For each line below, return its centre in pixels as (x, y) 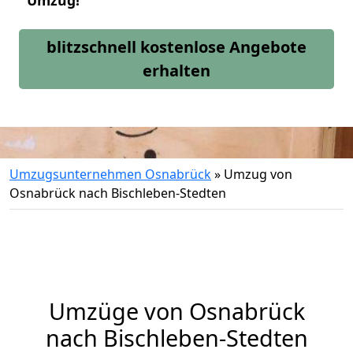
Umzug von (258, 174)
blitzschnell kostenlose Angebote (176, 47)
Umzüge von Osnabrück (176, 311)
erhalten (176, 71)
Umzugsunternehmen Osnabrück (110, 174)
